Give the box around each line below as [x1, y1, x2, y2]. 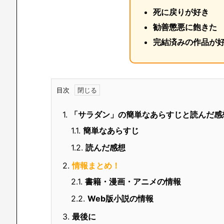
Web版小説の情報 [87, 193, 153, 203]
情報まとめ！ [72, 160, 120, 170]
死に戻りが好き [153, 6, 209, 17]
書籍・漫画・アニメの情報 [85, 176, 181, 186]
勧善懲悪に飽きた [153, 21, 217, 32]
